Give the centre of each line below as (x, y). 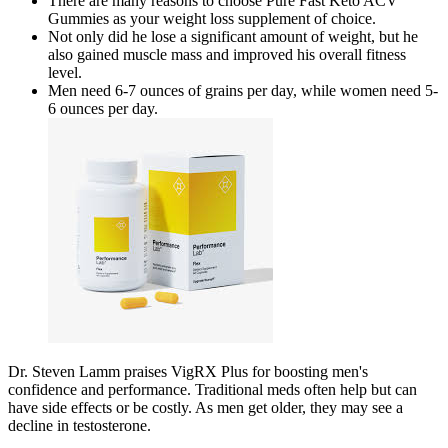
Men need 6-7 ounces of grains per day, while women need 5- (243, 91)
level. (65, 73)
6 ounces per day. (103, 109)
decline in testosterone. (79, 426)
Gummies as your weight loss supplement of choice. (212, 19)
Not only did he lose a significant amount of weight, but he (233, 37)
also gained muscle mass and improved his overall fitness (227, 55)
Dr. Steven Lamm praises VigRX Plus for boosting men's (188, 372)
